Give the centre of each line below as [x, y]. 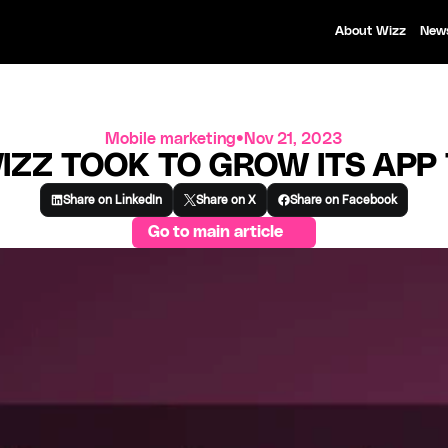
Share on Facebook [343, 200]
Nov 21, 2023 [293, 139]
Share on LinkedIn [113, 200]
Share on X [225, 200]
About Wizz [371, 31]
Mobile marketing [170, 139]
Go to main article [215, 232]
